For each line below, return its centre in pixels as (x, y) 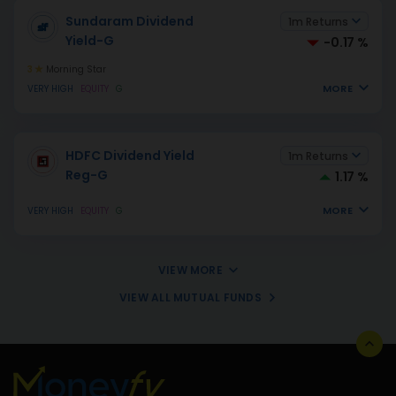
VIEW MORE (190, 270)
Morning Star (75, 69)
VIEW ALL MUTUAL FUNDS (190, 297)
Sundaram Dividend (129, 21)
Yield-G (90, 41)
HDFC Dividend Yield (130, 156)
